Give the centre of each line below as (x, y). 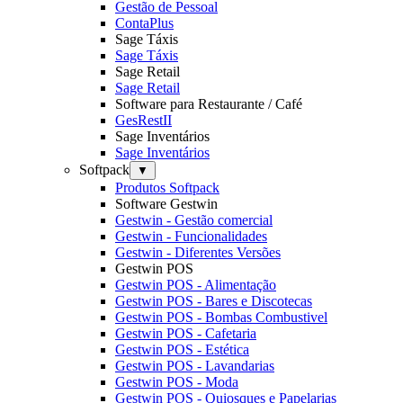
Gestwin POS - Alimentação (196, 284)
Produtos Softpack (167, 187)
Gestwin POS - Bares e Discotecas (214, 300)
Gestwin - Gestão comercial (194, 219)
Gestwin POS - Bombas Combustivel (221, 317)
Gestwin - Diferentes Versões (198, 252)
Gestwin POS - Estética (182, 349)
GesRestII (143, 120)
